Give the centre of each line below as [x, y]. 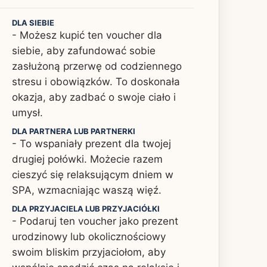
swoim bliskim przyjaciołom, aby [89, 252]
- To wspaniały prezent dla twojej [91, 143]
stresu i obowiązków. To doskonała [96, 81]
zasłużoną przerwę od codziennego [97, 66]
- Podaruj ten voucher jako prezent [95, 221]
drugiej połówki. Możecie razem [87, 159]
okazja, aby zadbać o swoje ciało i [94, 97]
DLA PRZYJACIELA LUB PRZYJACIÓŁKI [86, 208]
